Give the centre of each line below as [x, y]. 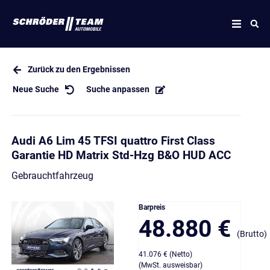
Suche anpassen [118, 89]
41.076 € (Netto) [165, 255]
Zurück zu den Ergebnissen [79, 70]
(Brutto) [252, 234]
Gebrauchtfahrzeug [52, 176]
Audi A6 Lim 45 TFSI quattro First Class [113, 141]
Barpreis [152, 208]
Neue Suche [36, 89]
